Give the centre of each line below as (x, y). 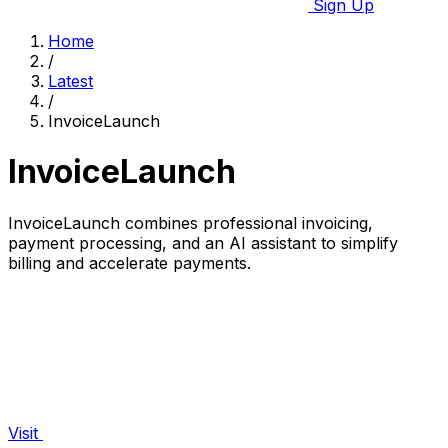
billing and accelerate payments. (129, 262)
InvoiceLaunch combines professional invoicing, (190, 222)
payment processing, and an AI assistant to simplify (203, 242)
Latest (70, 81)
